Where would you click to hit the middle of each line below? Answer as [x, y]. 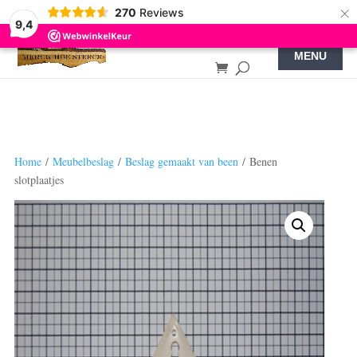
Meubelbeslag [83, 161]
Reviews [161, 12]
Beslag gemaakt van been [181, 161]
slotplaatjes [39, 180]
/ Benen [257, 161]
